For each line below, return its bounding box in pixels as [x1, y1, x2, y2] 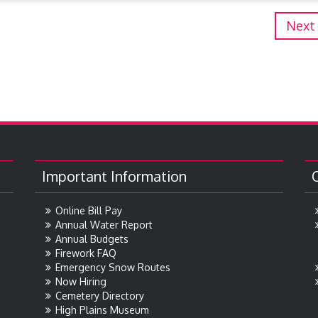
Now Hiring [55, 275, 106, 288]
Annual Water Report [55, 219, 153, 231]
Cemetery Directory [55, 290, 144, 302]
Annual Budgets [55, 233, 128, 246]
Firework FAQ [55, 247, 116, 260]
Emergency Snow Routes [55, 261, 170, 274]
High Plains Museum [55, 304, 149, 317]
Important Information [42, 167, 187, 186]
